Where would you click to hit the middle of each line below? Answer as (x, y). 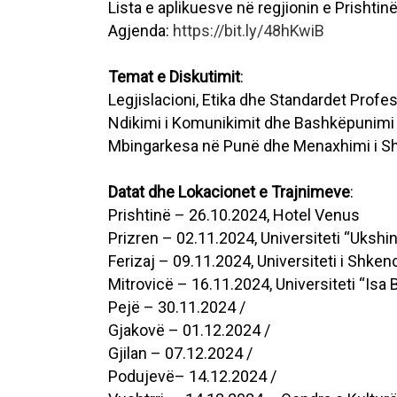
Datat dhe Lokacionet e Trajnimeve (229, 192)
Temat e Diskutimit (174, 77)
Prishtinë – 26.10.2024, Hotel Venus (234, 215)
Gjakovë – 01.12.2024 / (189, 330)
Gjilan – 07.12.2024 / (180, 353)
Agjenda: (140, 31)
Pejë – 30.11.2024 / (177, 307)
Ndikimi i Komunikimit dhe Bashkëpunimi (251, 123)
